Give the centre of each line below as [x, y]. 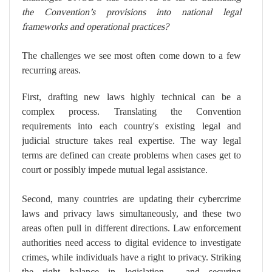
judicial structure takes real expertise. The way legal [131, 141]
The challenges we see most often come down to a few [131, 56]
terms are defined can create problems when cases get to [131, 155]
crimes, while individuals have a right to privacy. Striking [131, 257]
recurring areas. [51, 70]
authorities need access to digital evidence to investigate [131, 243]
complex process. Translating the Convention [131, 112]
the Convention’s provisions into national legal [131, 12]
